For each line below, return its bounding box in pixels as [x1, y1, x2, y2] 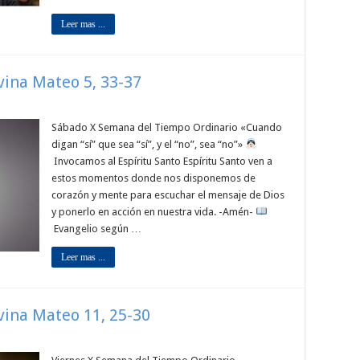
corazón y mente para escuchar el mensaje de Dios [51, 189, 284, 201]
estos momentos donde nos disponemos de [51, 172, 256, 184]
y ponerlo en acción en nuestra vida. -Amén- [51, 206, 256, 218]
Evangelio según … [51, 223, 141, 235]
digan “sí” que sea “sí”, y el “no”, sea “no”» [51, 138, 245, 150]
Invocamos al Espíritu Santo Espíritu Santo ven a [51, 155, 272, 167]
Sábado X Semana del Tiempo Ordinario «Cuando [51, 121, 282, 133]
